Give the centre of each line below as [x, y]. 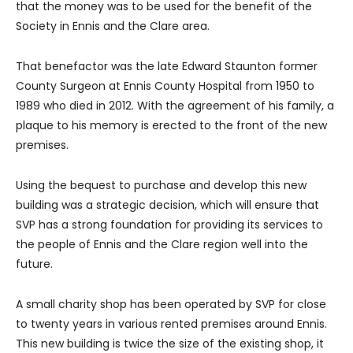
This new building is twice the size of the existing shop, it [170, 343]
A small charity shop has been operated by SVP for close [171, 304]
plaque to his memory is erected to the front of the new [171, 125]
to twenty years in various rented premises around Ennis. [171, 323]
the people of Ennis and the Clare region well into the [162, 244]
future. [34, 264]
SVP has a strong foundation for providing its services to [169, 224]
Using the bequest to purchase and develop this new [161, 185]
